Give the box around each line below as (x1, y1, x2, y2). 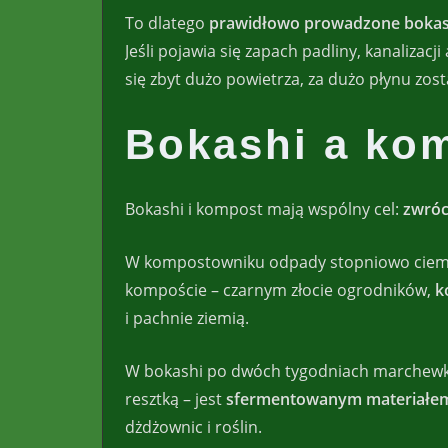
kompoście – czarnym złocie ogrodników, (125, 278, 435, 301)
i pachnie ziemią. (125, 306, 249, 329)
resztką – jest (125, 387, 226, 410)
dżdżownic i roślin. (125, 415, 262, 438)
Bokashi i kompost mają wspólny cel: (125, 197, 403, 220)
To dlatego (125, 12, 209, 35)
